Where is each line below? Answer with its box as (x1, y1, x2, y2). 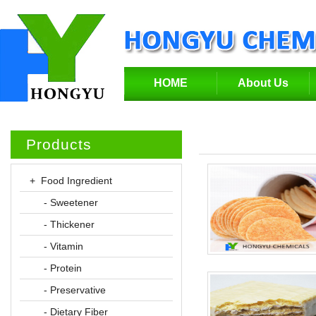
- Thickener (44, 219, 95, 230)
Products (26, 136, 92, 152)
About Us (238, 77, 288, 89)
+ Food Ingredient (30, 175, 112, 186)
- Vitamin (44, 241, 83, 252)
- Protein (44, 262, 82, 274)
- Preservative (44, 284, 106, 296)
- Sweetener (44, 197, 98, 208)
